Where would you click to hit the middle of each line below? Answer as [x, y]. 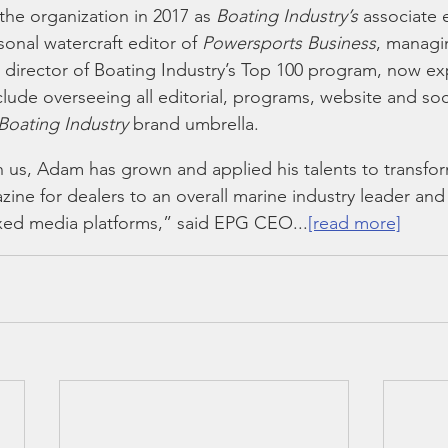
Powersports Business [289, 43]
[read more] [354, 223]
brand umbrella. [198, 124]
